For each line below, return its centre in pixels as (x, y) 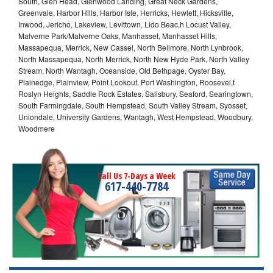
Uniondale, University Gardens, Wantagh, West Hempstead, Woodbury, (136, 116)
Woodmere (37, 128)
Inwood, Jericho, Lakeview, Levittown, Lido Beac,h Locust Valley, (125, 24)
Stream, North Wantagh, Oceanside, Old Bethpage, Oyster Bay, (122, 70)
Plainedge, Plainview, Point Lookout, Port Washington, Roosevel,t (126, 82)
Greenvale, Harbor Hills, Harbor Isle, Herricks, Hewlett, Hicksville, (126, 12)
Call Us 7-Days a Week (136, 175)
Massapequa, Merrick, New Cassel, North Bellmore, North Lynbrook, (131, 47)
